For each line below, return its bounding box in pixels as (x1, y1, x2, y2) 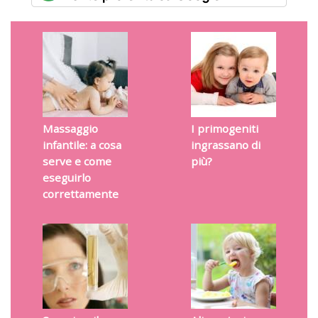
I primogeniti (190, 121, 258, 136)
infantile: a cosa (42, 138, 121, 153)
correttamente (42, 187, 119, 202)
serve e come (42, 154, 111, 169)
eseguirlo (42, 170, 91, 185)
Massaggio (42, 121, 98, 136)
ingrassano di (190, 138, 261, 153)
